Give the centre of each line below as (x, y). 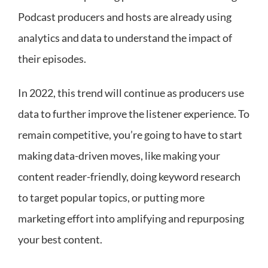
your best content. (60, 240)
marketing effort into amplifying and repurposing (131, 219)
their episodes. (52, 59)
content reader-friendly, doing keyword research (129, 177)
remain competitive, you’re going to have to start (130, 135)
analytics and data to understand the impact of (125, 38)
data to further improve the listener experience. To (134, 114)
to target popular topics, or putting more (111, 198)
